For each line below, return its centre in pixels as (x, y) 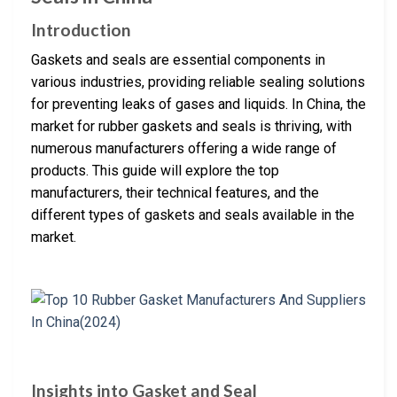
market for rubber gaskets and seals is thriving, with (191, 127)
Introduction (81, 29)
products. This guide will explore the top (155, 171)
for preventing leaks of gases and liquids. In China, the (198, 105)
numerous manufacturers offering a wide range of (184, 149)
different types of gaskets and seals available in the (193, 215)
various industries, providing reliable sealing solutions (198, 82)
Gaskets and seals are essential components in (178, 60)
